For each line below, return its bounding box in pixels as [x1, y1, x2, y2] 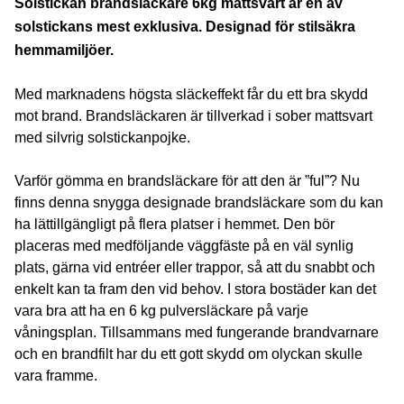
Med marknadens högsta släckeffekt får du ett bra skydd [14, 86, 368, 102]
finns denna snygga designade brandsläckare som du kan [14, 194, 383, 210]
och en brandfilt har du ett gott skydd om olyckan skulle [14, 345, 363, 362]
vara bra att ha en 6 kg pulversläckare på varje [14, 302, 308, 318]
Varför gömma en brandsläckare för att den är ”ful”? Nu [14, 172, 360, 188]
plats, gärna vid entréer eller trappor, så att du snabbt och [14, 259, 375, 275]
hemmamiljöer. [14, 41, 114, 58]
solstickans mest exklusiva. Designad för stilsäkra [14, 18, 355, 34]
